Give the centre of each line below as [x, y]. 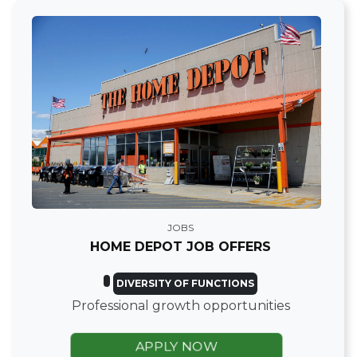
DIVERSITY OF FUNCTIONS [186, 284]
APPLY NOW [176, 346]
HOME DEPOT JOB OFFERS [180, 247]
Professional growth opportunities [180, 306]
